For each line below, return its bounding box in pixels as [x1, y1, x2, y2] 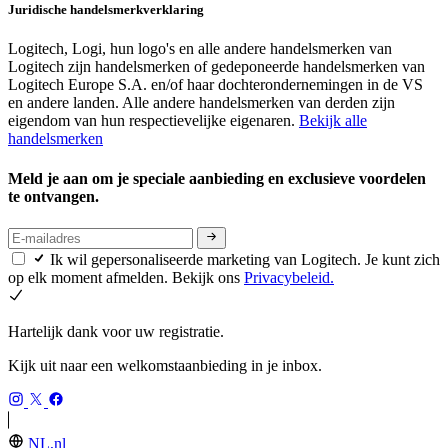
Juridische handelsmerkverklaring [8, 2, 204, 18]
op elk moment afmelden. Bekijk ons [8, 269, 244, 287]
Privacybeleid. [244, 269, 334, 287]
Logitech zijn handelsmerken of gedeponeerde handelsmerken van [8, 58, 425, 76]
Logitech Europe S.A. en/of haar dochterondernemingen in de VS [8, 76, 423, 94]
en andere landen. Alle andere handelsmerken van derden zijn [8, 94, 395, 112]
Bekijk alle [299, 112, 367, 130]
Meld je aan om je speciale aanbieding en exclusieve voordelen [8, 169, 426, 187]
